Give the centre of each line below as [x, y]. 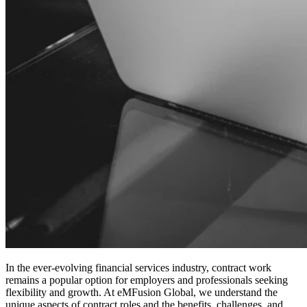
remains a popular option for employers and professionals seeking [147, 280]
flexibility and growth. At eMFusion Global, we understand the [142, 293]
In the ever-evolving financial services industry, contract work [138, 268]
